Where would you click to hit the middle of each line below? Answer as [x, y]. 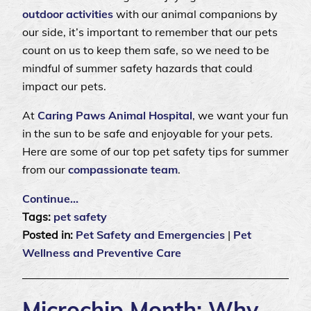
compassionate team [123, 170]
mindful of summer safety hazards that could [137, 68]
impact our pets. [66, 86]
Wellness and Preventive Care [102, 253]
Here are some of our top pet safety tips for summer [155, 152]
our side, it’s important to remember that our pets [150, 32]
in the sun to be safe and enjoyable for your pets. [148, 134]
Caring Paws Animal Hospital [115, 116]
